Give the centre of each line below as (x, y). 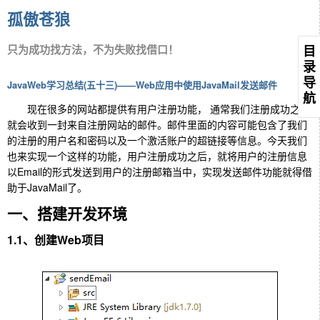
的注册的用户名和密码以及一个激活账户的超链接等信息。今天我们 (157, 140)
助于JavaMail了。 (47, 187)
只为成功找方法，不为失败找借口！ (93, 49)
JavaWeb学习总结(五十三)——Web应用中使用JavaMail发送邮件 (142, 85)
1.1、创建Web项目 (56, 239)
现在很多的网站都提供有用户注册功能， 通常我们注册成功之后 (159, 108)
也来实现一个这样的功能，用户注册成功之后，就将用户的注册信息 (157, 155)
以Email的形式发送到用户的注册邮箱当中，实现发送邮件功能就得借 (160, 171)
